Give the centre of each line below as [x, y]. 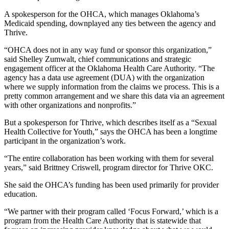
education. [21, 194]
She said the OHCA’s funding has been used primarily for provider [111, 185]
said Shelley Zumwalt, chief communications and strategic [98, 59]
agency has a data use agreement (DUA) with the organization [104, 77]
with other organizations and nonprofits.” [70, 105]
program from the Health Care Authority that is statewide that [102, 220]
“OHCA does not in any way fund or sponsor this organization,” [108, 50]
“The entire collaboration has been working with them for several [109, 158]
